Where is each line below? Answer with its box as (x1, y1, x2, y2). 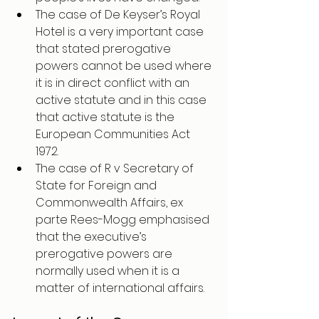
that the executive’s (36, 229, 150, 245)
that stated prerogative (36, 41, 174, 57)
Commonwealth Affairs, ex (36, 194, 186, 211)
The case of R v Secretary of (36, 160, 197, 177)
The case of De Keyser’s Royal (36, 6, 203, 23)
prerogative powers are (36, 246, 175, 262)
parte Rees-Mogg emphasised (36, 211, 212, 228)
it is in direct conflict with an (36, 75, 192, 91)
